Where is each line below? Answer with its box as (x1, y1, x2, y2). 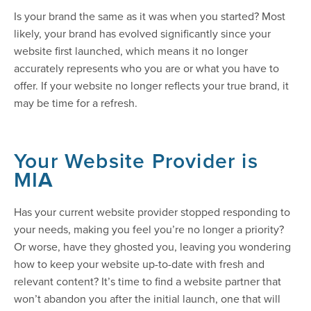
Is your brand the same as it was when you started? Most (14, 8, 285, 24)
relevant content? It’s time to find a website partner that (14, 274, 281, 289)
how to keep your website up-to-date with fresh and (14, 256, 264, 272)
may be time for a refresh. (14, 95, 137, 111)
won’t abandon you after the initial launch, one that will (14, 291, 280, 307)
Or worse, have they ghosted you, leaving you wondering (14, 239, 291, 255)
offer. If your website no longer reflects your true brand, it (14, 78, 289, 94)
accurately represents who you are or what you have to (14, 60, 279, 76)
